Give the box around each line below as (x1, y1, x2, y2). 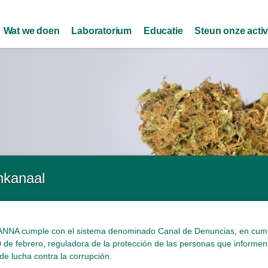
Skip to (96, 2, 122, 11)
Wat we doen (3, 26, 60, 36)
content (96, 27, 124, 36)
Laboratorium (71, 26, 132, 36)
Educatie (144, 26, 183, 36)
